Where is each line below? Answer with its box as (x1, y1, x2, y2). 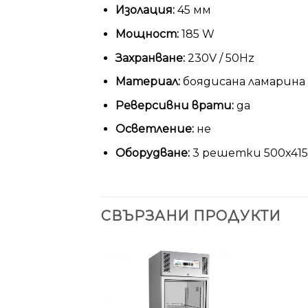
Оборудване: (115, 146, 190, 159)
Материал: (115, 75, 180, 89)
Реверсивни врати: (115, 98, 234, 112)
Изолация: (115, 3, 175, 17)
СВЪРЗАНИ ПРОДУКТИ (101, 207, 280, 224)
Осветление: (115, 122, 194, 136)
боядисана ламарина (179, 75, 305, 89)
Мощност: (115, 27, 179, 41)
